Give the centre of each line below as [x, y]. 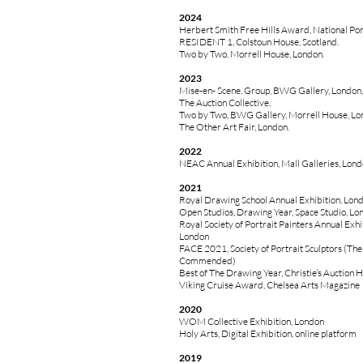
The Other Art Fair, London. [234, 127]
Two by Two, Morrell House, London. [252, 54]
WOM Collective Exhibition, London [252, 321]
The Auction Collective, [226, 102]
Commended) [207, 261]
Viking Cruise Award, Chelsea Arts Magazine [270, 285]
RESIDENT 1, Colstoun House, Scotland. [259, 42]
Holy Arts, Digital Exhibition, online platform [268, 333]
